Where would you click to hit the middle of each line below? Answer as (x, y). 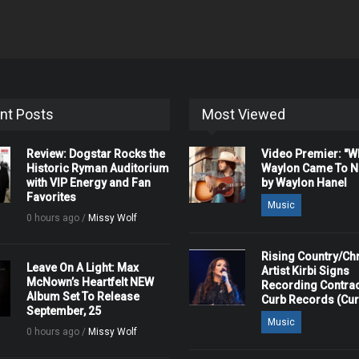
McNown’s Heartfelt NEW (91, 282)
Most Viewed (243, 114)
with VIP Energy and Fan (89, 183)
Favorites (52, 197)
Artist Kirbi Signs (305, 271)
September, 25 (64, 311)
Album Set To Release (83, 296)
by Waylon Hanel (304, 183)
